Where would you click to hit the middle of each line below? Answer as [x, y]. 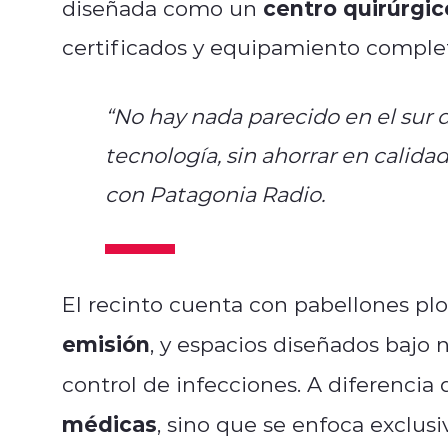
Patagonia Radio [234, 193]
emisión [106, 343]
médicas [109, 423]
